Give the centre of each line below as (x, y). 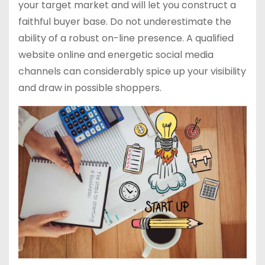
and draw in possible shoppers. (90, 88)
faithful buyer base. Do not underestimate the (125, 22)
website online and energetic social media (116, 55)
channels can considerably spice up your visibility (132, 72)
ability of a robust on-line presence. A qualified (126, 38)
